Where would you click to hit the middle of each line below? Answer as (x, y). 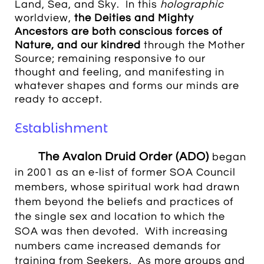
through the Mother (193, 45)
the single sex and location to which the (120, 217)
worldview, (44, 18)
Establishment (61, 128)
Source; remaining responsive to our (110, 59)
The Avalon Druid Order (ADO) (124, 157)
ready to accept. (59, 99)
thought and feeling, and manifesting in (120, 72)
